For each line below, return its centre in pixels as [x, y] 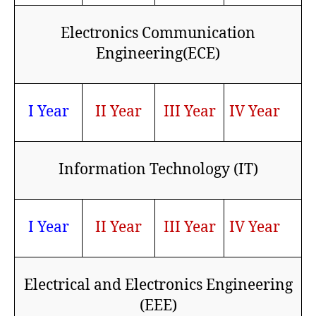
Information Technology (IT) [158, 168]
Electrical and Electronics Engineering [158, 284]
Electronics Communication [158, 32]
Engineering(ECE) [158, 53]
